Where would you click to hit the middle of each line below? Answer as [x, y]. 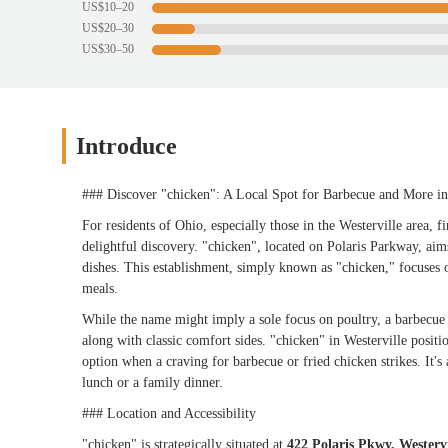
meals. [100, 289]
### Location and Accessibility [169, 414]
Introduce [126, 146]
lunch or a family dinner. [152, 383]
